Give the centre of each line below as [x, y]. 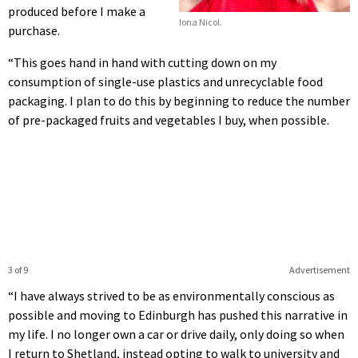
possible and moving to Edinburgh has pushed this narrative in [178, 314]
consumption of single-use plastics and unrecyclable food [165, 81]
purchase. [34, 30]
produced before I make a [77, 11]
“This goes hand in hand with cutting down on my [142, 62]
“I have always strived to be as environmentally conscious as [171, 295]
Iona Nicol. [201, 22]
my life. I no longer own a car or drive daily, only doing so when [176, 334]
